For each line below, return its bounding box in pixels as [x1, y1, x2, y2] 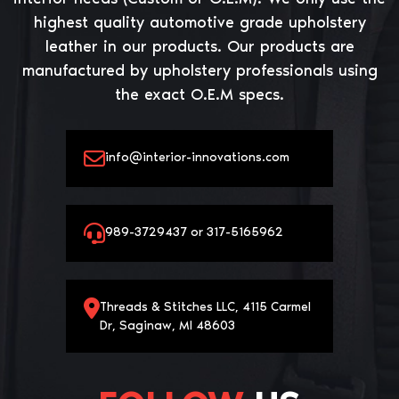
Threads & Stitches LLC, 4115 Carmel [100, 298, 311, 314]
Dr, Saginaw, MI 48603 [100, 317, 235, 333]
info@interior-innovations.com [105, 149, 289, 165]
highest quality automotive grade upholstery [33, 12, 366, 32]
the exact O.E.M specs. [115, 84, 284, 104]
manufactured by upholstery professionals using [21, 60, 378, 80]
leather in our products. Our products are [45, 36, 354, 56]
